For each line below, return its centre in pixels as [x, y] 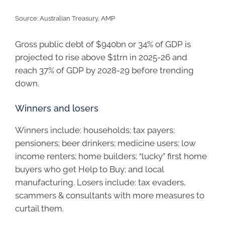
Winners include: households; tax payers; [95, 130]
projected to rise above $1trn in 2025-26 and [101, 58]
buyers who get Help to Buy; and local [89, 169]
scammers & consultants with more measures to [110, 195]
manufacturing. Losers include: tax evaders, [100, 182]
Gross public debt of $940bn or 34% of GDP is [103, 44]
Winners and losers [57, 108]
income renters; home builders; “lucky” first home [111, 156]
